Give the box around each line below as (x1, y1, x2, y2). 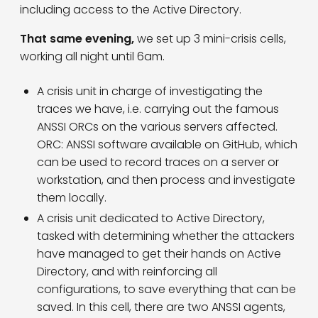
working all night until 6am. (20, 48, 165, 65)
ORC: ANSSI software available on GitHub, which (37, 136, 297, 153)
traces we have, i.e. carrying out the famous (37, 101, 279, 118)
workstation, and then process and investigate (37, 172, 295, 189)
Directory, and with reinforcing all (37, 263, 217, 280)
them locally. (37, 190, 106, 207)
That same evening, (20, 31, 134, 48)
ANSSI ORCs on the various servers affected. (37, 119, 278, 136)
